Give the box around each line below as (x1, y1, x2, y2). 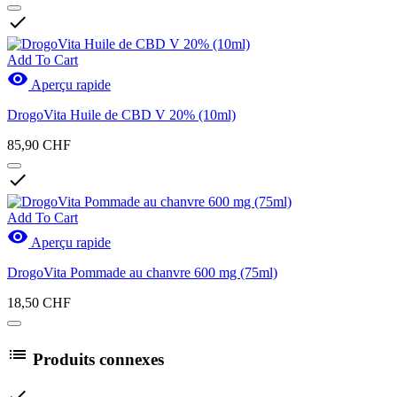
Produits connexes (28, 349, 164, 369)
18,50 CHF (7, 294, 71, 310)
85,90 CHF (7, 136, 71, 152)
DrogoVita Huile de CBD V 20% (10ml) (7, 106, 236, 122)
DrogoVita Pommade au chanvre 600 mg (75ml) (7, 264, 277, 280)
